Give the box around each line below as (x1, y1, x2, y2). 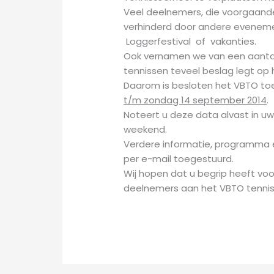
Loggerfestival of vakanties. (124, 35, 257, 48)
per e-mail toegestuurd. (124, 152, 234, 166)
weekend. (124, 123, 168, 136)
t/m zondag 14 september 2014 (124, 94, 267, 107)
